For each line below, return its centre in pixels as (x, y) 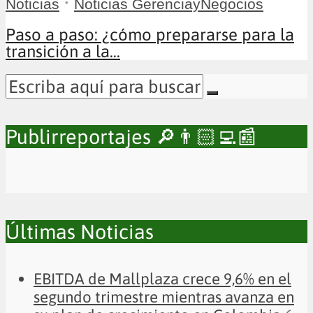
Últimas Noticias (80, 231)
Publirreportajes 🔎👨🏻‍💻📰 (131, 137)
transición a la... (63, 51)
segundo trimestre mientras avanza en (164, 297)
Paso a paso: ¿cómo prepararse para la (150, 34)
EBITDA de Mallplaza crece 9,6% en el (162, 279)
